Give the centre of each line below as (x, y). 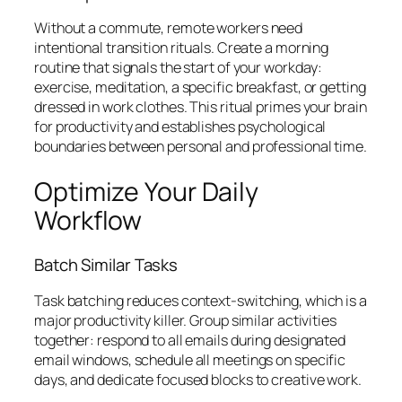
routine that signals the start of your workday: (179, 68)
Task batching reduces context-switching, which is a (201, 300)
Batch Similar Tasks (106, 265)
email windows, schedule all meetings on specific (190, 359)
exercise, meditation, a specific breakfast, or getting (200, 87)
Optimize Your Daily (147, 191)
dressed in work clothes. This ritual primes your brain (201, 107)
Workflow (88, 220)
